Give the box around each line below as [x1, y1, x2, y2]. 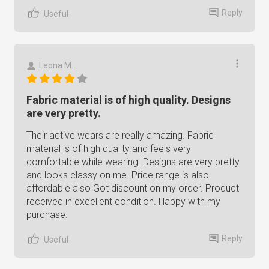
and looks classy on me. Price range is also [26, 169, 209, 181]
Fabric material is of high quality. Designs [26, 94, 231, 106]
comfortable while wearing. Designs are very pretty [26, 156, 240, 168]
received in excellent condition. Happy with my [26, 196, 220, 207]
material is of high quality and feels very [26, 143, 191, 154]
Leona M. [39, 61, 73, 70]
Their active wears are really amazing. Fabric [26, 130, 214, 141]
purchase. [26, 209, 68, 220]
